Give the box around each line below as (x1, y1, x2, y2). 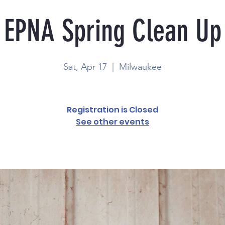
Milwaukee (119, 61, 162, 72)
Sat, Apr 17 (63, 61, 107, 72)
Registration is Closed (67, 104, 158, 116)
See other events (76, 116, 149, 128)
